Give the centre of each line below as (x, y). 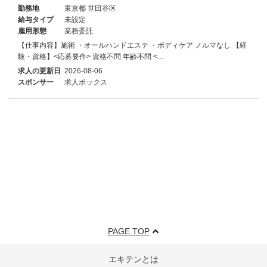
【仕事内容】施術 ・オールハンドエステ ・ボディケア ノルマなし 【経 (132, 45)
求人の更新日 (39, 71)
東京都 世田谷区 (90, 8)
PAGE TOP (128, 231)
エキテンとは (133, 259)
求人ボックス (86, 82)
